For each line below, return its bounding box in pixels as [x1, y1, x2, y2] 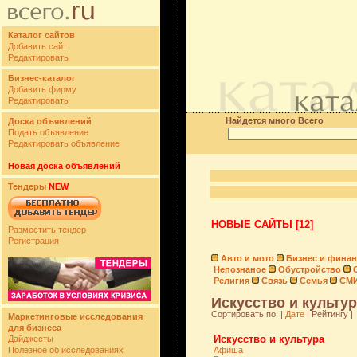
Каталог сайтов [8, 30, 75, 40]
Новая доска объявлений [8, 161, 120, 171]
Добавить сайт [8, 41, 67, 51]
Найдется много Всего [225, 116, 324, 125]
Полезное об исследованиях [8, 345, 124, 355]
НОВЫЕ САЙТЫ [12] [210, 218, 313, 230]
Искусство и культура [213, 333, 324, 345]
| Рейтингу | [304, 309, 353, 319]
